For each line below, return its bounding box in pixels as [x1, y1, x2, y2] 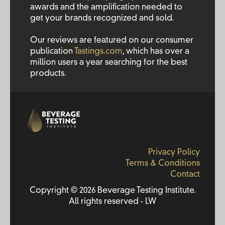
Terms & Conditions [126, 160, 200, 168]
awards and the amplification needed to [30, 4, 182, 12]
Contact [170, 171, 200, 179]
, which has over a [123, 48, 189, 56]
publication [30, 48, 74, 56]
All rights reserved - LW [69, 198, 156, 206]
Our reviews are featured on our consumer [30, 37, 193, 45]
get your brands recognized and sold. [30, 15, 174, 23]
